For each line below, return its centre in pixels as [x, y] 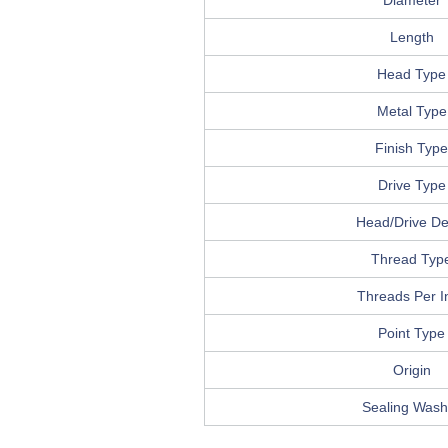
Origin [411, 370]
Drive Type [411, 185]
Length [411, 37]
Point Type [411, 333]
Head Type [411, 74]
